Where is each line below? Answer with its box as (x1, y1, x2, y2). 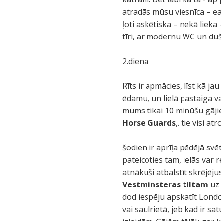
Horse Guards (122, 117, 176, 128)
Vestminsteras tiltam (122, 179, 209, 190)
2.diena (122, 56, 149, 67)
